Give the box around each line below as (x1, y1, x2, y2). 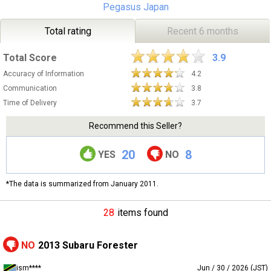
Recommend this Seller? (89, 121, 182, 131)
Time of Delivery (3, 98, 57, 107)
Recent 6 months (167, 25, 238, 37)
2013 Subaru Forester (38, 240, 138, 252)
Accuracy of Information (3, 69, 84, 78)
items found (117, 206, 168, 218)
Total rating (44, 25, 91, 37)
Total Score (3, 51, 57, 64)
